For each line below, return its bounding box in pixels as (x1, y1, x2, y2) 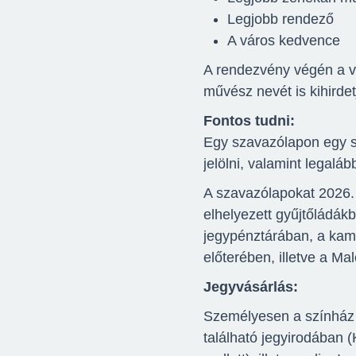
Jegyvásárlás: (203, 278, 302, 295)
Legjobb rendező (227, 10, 334, 27)
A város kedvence (227, 32, 340, 48)
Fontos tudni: (203, 112, 295, 129)
